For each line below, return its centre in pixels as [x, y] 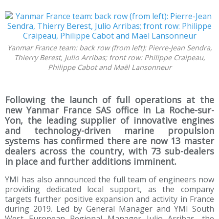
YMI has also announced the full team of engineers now [109, 180]
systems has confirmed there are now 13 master [109, 141]
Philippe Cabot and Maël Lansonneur [109, 67]
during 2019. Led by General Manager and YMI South [109, 209]
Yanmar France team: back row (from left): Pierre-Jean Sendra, [109, 48]
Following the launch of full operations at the [109, 100]
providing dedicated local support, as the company [109, 189]
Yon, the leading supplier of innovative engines [109, 120]
